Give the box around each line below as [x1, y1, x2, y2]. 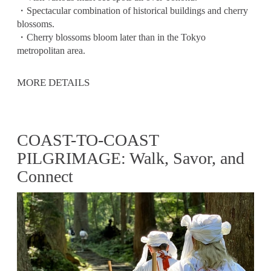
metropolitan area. [17, 45, 85, 56]
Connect [17, 167, 73, 186]
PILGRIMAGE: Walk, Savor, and [17, 149, 244, 168]
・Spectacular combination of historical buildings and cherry [17, 5, 248, 16]
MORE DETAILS [17, 77, 90, 89]
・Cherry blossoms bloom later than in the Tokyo [17, 31, 206, 42]
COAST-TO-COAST [17, 131, 158, 150]
